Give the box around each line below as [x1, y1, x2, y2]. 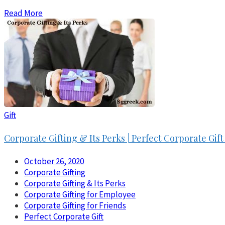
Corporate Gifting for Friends [24, 200, 126, 211]
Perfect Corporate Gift [24, 211, 103, 222]
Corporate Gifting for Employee [24, 189, 136, 200]
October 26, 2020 [24, 156, 84, 167]
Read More [4, 8, 43, 19]
